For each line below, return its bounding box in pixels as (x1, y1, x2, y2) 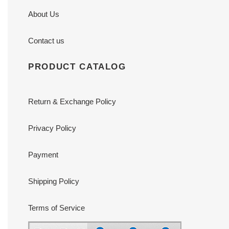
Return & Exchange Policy (28, 97, 116, 106)
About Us (28, 10, 59, 19)
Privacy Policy (28, 123, 76, 132)
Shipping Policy (28, 176, 79, 186)
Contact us (28, 36, 64, 45)
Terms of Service (28, 203, 85, 212)
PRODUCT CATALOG (28, 62, 126, 72)
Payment (28, 150, 58, 159)
